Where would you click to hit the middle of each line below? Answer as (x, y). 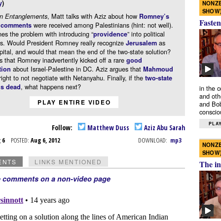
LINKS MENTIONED (68, 162)
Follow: (63, 127)
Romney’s (154, 17)
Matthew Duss (108, 127)
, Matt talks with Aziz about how (93, 16)
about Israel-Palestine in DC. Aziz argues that (77, 69)
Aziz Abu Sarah (164, 127)
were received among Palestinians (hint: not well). (102, 25)
